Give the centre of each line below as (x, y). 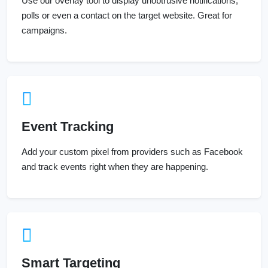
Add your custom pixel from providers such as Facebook (132, 152)
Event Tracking (68, 127)
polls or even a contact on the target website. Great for (127, 16)
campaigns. (44, 31)
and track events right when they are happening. (115, 167)
